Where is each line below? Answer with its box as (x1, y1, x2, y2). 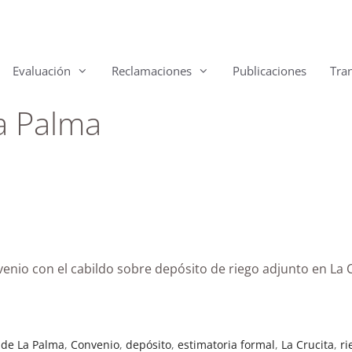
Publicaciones (233, 63, 306, 79)
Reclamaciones (112, 63, 192, 79)
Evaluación (13, 63, 71, 79)
